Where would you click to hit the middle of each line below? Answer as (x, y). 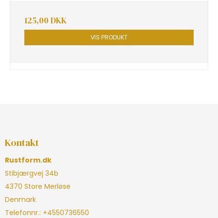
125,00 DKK (45, 20)
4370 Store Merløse (38, 187)
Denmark (20, 200)
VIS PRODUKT (109, 37)
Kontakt (22, 142)
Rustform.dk (28, 160)
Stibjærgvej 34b (32, 173)
